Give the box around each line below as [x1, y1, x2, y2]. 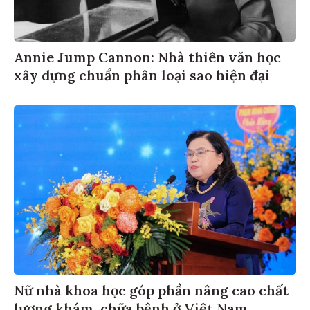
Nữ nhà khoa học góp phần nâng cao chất [14, 279, 289, 297]
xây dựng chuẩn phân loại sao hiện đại [14, 64, 270, 82]
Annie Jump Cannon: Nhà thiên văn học [14, 46, 281, 64]
